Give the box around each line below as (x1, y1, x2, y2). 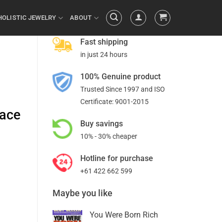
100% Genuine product (80, 72, 161, 81)
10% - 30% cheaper (80, 132, 137, 140)
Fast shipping (80, 37, 128, 47)
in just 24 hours (80, 51, 127, 58)
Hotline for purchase (80, 154, 153, 163)
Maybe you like (53, 188, 112, 198)
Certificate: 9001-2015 (80, 98, 149, 106)
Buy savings (80, 119, 123, 128)
